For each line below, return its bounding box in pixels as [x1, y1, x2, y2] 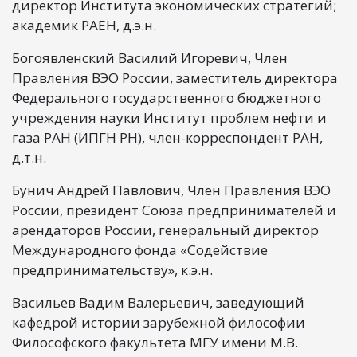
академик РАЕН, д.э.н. [12, 15, 156, 34]
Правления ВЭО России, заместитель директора [12, 68, 338, 87]
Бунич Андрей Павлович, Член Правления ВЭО [12, 180, 331, 199]
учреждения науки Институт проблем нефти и [12, 108, 327, 127]
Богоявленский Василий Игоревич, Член [12, 48, 288, 67]
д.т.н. [12, 147, 46, 167]
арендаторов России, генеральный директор [12, 220, 319, 239]
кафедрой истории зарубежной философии [12, 312, 305, 331]
